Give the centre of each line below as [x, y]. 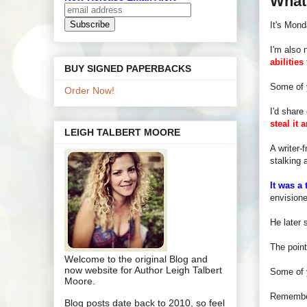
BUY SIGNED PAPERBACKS [128, 68]
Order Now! [89, 90]
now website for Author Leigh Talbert [143, 270]
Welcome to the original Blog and [136, 259]
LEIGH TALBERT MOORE [122, 132]
